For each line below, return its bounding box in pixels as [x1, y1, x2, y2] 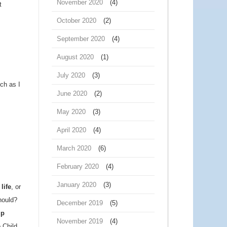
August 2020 [57, 53, 94, 61]
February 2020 [57, 163, 99, 170]
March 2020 [57, 144, 91, 152]
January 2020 [57, 181, 96, 188]
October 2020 [57, 17, 96, 24]
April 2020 [57, 126, 86, 134]
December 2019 [57, 199, 103, 207]
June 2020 [57, 90, 87, 97]
